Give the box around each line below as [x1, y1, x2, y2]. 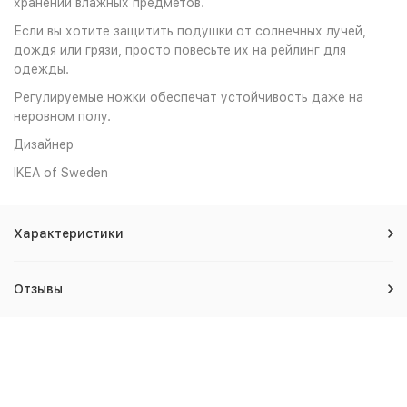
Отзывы [14, 282, 63, 296]
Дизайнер [14, 137, 74, 152]
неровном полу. [14, 109, 111, 124]
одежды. [14, 62, 69, 76]
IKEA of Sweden [14, 165, 108, 180]
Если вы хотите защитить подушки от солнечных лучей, [14, 24, 366, 38]
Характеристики [14, 226, 124, 241]
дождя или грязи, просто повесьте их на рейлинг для [14, 43, 346, 57]
